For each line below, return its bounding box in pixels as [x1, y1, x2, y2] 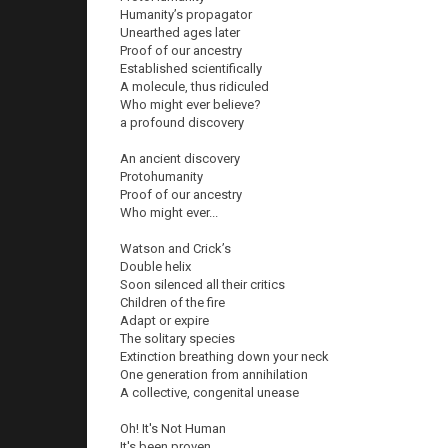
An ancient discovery [120, 151, 240, 166]
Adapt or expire [120, 313, 209, 328]
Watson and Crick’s [120, 241, 231, 256]
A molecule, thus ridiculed [120, 79, 269, 94]
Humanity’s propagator [120, 7, 252, 22]
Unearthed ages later [120, 25, 240, 40]
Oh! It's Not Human [120, 421, 226, 436]
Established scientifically [120, 61, 262, 76]
